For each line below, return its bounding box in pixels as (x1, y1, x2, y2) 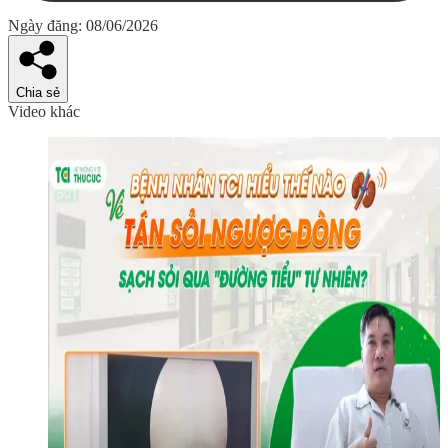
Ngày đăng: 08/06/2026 (8, 16, 158, 34)
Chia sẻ (16, 84, 60, 100)
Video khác (8, 102, 80, 120)
